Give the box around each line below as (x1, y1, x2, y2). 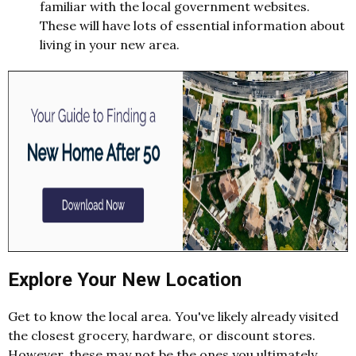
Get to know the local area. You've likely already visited (8, 308, 339, 325)
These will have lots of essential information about (40, 17, 345, 33)
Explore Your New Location (8, 268, 242, 291)
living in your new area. (40, 36, 180, 52)
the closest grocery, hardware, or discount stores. (8, 327, 315, 344)
